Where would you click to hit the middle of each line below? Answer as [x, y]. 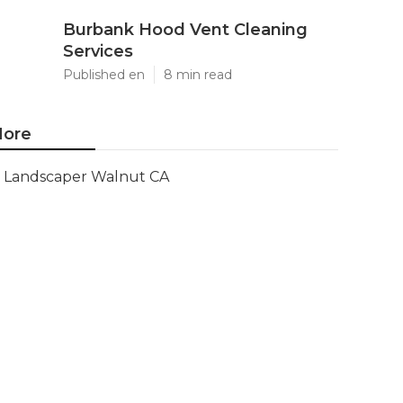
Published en [104, 75]
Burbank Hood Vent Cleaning [185, 30]
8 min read [198, 75]
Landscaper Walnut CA [86, 177]
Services [98, 51]
